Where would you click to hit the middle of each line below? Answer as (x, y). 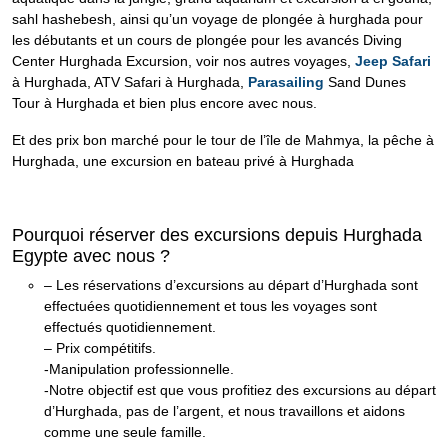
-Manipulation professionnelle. (139, 369)
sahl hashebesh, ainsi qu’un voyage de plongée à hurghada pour (217, 19)
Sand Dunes (365, 82)
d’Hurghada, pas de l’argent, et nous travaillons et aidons (224, 411)
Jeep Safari (391, 61)
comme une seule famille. (125, 432)
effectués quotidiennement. (130, 327)
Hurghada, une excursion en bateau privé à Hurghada (183, 161)
